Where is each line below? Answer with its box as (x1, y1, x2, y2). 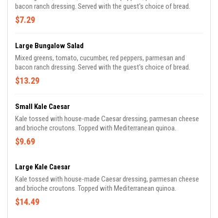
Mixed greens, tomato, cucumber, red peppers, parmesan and (15, 54, 185, 62)
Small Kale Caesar (15, 102, 70, 111)
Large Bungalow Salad (15, 41, 84, 50)
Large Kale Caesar (15, 163, 71, 171)
